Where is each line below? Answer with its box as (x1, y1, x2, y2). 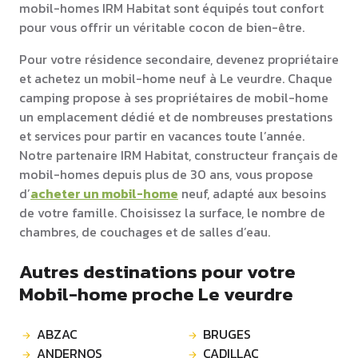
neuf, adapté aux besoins (178, 184, 326, 204)
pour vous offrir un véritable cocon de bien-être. (19, 18, 304, 38)
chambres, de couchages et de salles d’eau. (19, 222, 270, 242)
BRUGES (203, 324, 251, 344)
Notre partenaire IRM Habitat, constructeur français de (19, 145, 338, 165)
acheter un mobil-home (30, 184, 178, 204)
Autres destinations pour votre (19, 257, 296, 286)
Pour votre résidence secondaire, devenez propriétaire (19, 50, 339, 70)
